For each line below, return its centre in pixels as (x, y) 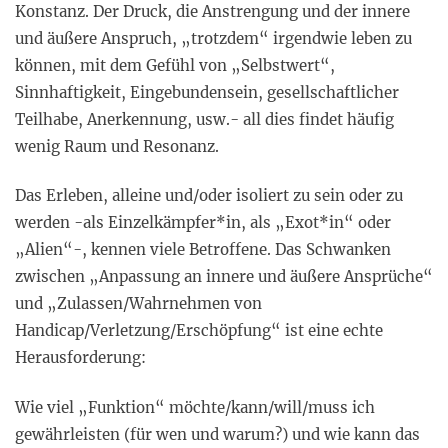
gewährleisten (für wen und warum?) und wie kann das (217, 434)
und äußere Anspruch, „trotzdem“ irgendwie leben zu (213, 38)
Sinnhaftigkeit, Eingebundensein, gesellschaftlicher (207, 92)
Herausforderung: (80, 358)
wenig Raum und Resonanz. (117, 146)
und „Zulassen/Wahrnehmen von (138, 304)
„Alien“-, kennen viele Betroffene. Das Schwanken (203, 250)
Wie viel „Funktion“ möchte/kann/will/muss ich (195, 407)
